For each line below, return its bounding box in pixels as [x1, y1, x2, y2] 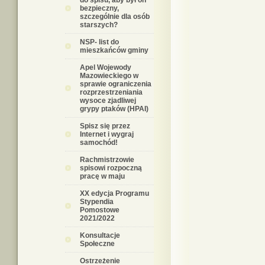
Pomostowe [80, 206, 119, 214]
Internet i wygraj [80, 130, 134, 138]
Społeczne [80, 240, 115, 248]
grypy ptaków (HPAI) [80, 105, 148, 113]
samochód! [80, 138, 118, 147]
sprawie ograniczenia [80, 80, 151, 88]
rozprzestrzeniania [80, 88, 143, 96]
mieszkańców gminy [80, 46, 148, 54]
